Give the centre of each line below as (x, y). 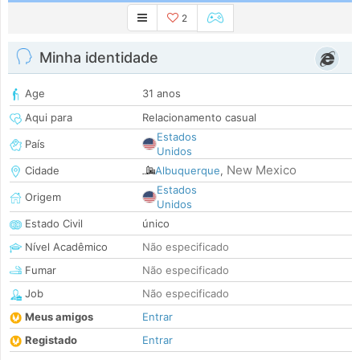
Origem (41, 197)
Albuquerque (188, 171)
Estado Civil (52, 224)
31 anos (162, 94)
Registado (51, 340)
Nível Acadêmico (65, 247)
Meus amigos (59, 317)
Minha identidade (99, 58)
